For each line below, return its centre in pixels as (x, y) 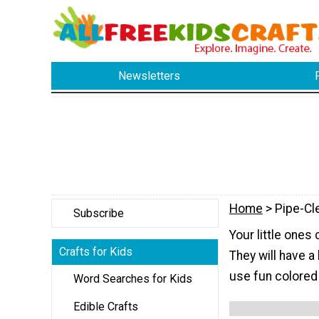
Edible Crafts (106, 306)
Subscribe (99, 213)
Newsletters (150, 76)
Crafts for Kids (96, 251)
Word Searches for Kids (133, 278)
